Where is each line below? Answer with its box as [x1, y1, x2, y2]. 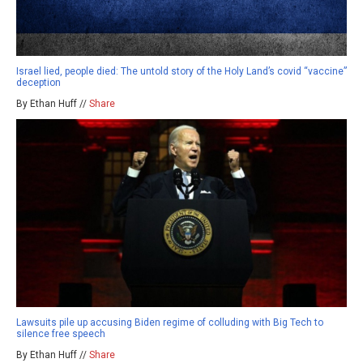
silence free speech [16, 327, 105, 340]
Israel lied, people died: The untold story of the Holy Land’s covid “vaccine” [16, 65, 347, 77]
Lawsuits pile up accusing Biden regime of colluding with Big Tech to [16, 316, 323, 328]
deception [16, 76, 61, 88]
